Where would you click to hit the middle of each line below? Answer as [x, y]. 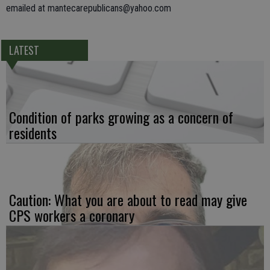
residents [33, 133]
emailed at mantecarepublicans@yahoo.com [89, 8]
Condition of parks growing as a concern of [121, 117]
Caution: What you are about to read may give [128, 200]
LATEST [24, 50]
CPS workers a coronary [72, 215]
